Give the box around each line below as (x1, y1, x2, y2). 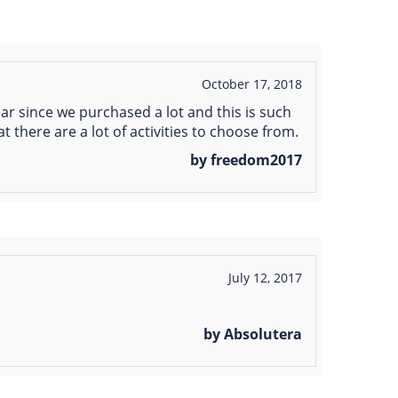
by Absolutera (203, 324, 302, 345)
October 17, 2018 (201, 76, 302, 93)
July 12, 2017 (227, 269, 302, 287)
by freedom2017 (190, 150, 302, 171)
